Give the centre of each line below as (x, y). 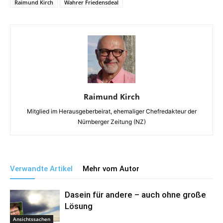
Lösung (79, 206)
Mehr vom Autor (111, 169)
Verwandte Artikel (41, 169)
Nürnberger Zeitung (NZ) (111, 122)
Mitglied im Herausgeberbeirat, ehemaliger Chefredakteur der (111, 111)
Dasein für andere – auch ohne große (135, 195)
